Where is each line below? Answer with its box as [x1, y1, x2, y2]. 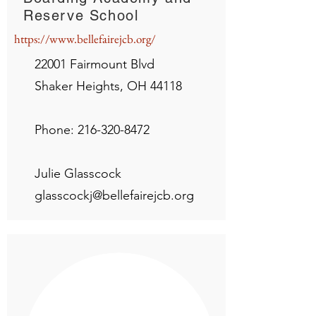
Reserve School [23, 7, 139, 24]
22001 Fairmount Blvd [35, 56, 154, 72]
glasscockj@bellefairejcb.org [35, 188, 194, 203]
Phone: [35, 122, 78, 138]
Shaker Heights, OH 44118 [35, 78, 182, 94]
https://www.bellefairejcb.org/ [14, 31, 156, 47]
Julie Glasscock [35, 166, 121, 181]
